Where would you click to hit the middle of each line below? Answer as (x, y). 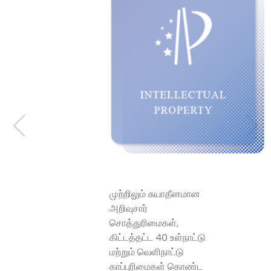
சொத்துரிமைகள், (144, 223)
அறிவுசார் (129, 209)
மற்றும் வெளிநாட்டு (147, 252)
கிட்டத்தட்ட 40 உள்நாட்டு (158, 238)
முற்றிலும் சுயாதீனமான (155, 194)
